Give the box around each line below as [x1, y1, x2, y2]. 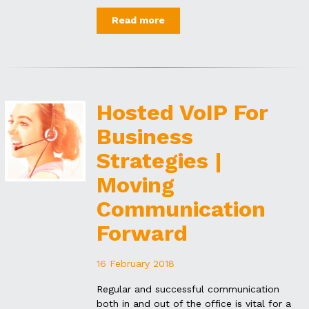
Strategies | [97, 147, 223, 174]
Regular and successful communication [97, 283, 280, 295]
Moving [97, 171, 175, 198]
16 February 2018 [97, 257, 175, 269]
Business [97, 123, 194, 150]
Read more [111, 14, 165, 26]
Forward [97, 219, 188, 246]
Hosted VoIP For [97, 99, 269, 126]
